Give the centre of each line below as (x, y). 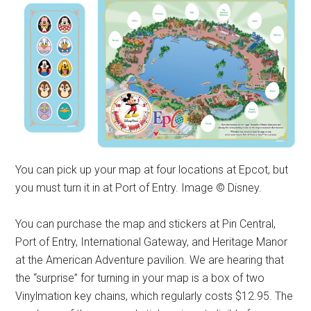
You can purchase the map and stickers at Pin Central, (146, 224)
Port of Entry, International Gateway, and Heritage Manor (152, 242)
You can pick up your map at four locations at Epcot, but (152, 169)
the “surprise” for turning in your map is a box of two (140, 278)
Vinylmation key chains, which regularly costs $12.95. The (154, 296)
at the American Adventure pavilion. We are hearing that (150, 260)
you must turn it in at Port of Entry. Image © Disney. (139, 187)
